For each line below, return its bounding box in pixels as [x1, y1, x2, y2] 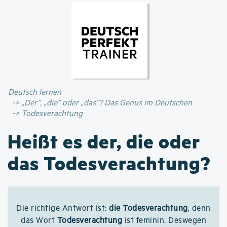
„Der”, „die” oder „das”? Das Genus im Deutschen [21, 98, 192, 108]
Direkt [113, 3, 132, 11]
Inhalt [113, 27, 131, 35]
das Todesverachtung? [8, 150, 211, 175]
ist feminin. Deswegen [122, 216, 206, 225]
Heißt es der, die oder [8, 129, 200, 154]
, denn [187, 204, 211, 213]
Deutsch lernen [8, 88, 61, 97]
